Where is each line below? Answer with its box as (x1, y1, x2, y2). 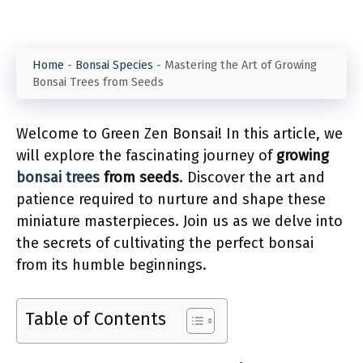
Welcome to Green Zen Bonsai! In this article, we (16, 125, 343, 143)
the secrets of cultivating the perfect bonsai (16, 234, 314, 252)
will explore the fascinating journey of (16, 147, 276, 164)
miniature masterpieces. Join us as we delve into (16, 212, 343, 230)
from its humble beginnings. (16, 256, 207, 274)
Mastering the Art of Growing (164, 58, 317, 72)
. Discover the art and (179, 169, 325, 186)
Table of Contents (25, 309, 166, 330)
